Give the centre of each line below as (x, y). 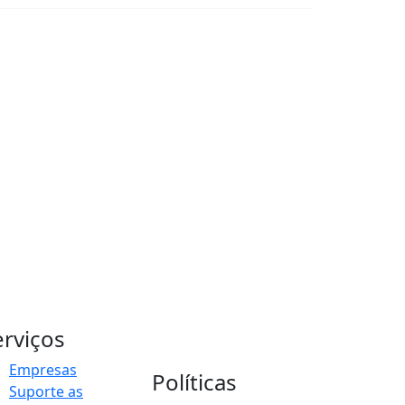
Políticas (194, 382)
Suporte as (46, 392)
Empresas (43, 370)
